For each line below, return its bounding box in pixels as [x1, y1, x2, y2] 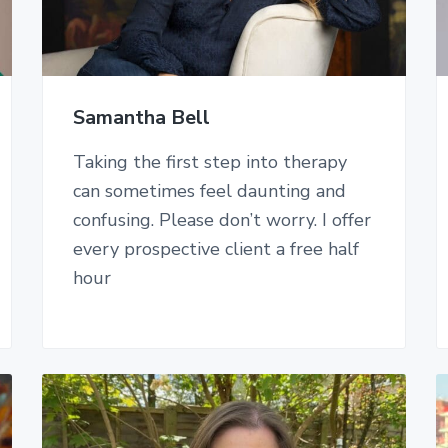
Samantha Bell [72, 104, 210, 132]
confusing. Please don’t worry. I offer [72, 208, 371, 233]
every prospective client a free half [72, 237, 359, 262]
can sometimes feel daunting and [72, 179, 346, 204]
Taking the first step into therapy [72, 150, 347, 175]
